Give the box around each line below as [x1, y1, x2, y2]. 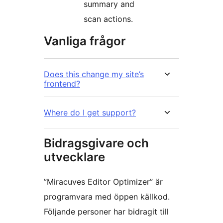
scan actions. [84, 14, 133, 24]
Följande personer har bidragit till [44, 207, 169, 217]
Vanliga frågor [44, 34, 126, 49]
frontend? [44, 79, 80, 89]
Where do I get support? [44, 108, 136, 118]
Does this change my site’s [44, 69, 144, 80]
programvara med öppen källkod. [44, 192, 170, 202]
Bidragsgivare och [44, 136, 149, 151]
